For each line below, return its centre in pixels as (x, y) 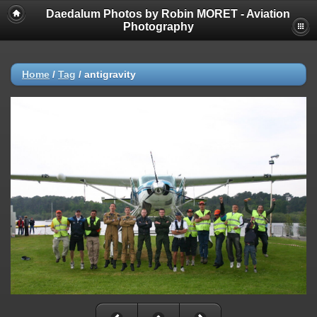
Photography (158, 27)
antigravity (110, 74)
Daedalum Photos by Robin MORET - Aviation (168, 14)
